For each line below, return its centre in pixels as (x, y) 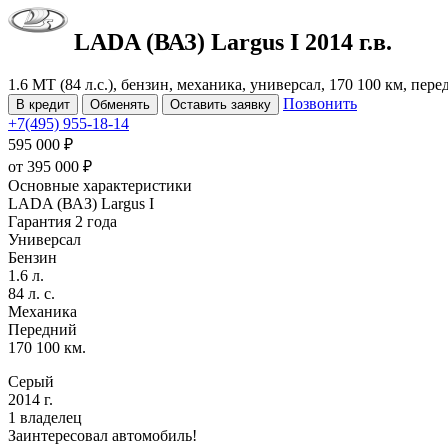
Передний (42, 329)
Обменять (120, 104)
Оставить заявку (220, 104)
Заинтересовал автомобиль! (102, 435)
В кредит (43, 104)
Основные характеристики (100, 185)
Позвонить (320, 103)
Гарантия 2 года (62, 221)
